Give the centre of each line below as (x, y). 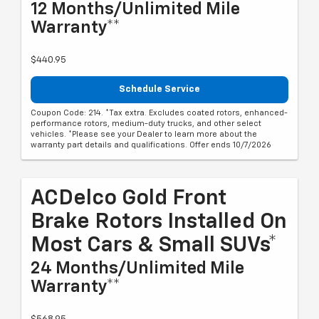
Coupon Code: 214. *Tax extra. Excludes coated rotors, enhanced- (159, 113)
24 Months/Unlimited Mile (137, 269)
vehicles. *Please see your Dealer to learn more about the (144, 135)
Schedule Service (159, 89)
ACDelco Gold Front (129, 199)
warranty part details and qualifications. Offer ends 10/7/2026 (151, 145)
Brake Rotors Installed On (159, 223)
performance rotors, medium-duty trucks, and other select (146, 124)
